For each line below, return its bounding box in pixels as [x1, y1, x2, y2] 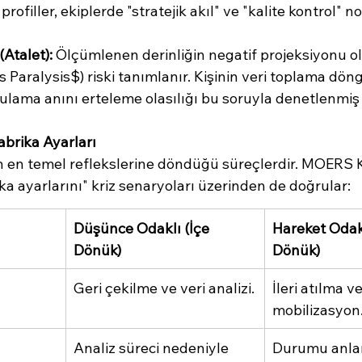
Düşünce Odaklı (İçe [74, 218, 213, 238]
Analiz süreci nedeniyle [74, 338, 232, 357]
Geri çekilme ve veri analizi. [74, 278, 255, 297]
